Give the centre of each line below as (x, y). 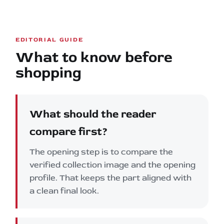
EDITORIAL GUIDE (49, 39)
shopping (48, 72)
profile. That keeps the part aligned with (110, 177)
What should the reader (93, 114)
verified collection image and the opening (112, 164)
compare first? (69, 131)
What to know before (94, 57)
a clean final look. (64, 190)
